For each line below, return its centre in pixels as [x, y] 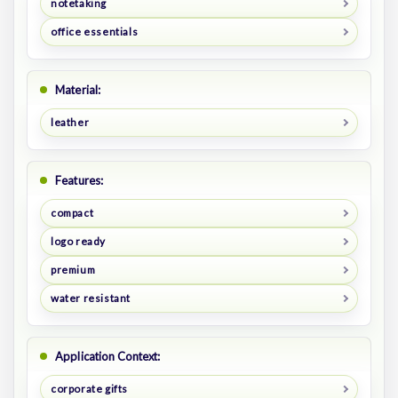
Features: [80, 181]
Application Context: [108, 356]
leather [70, 123]
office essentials [94, 32]
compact [72, 213]
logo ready [78, 242]
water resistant [90, 298]
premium [73, 269]
